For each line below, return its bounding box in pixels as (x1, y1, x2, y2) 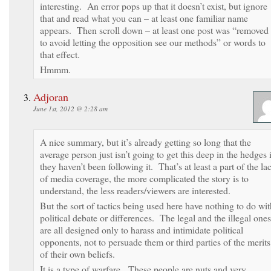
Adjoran (33, 89, 68, 104)
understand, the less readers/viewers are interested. (40, 183, 230, 197)
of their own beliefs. (40, 247, 115, 260)
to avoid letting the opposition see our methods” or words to (40, 35, 266, 48)
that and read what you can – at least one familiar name (40, 11, 248, 24)
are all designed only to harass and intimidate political (40, 223, 243, 236)
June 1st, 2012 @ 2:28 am (33, 103, 108, 113)
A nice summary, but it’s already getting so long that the (40, 135, 251, 148)
